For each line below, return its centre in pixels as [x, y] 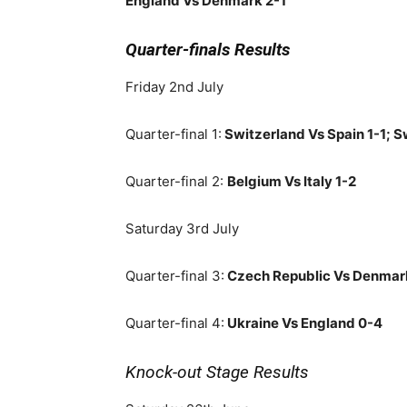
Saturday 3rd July [182, 228]
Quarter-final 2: [176, 181]
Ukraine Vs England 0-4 [303, 323]
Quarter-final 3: [175, 276]
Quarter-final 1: [174, 134]
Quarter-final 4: [175, 323]
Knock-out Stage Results [217, 372]
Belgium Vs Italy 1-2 [292, 181]
